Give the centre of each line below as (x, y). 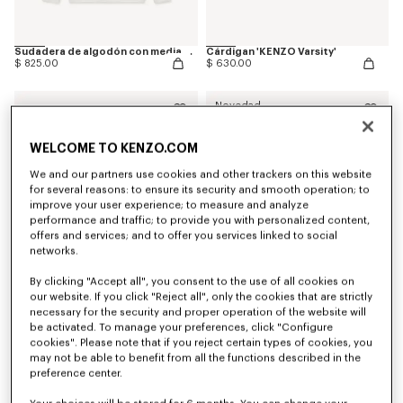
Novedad (237, 106)
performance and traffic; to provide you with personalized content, (200, 220)
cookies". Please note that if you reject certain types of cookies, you (201, 343)
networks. (54, 251)
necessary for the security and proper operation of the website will (198, 312)
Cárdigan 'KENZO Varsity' (271, 52)
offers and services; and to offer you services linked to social (184, 236)
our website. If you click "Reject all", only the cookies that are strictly (201, 297)
